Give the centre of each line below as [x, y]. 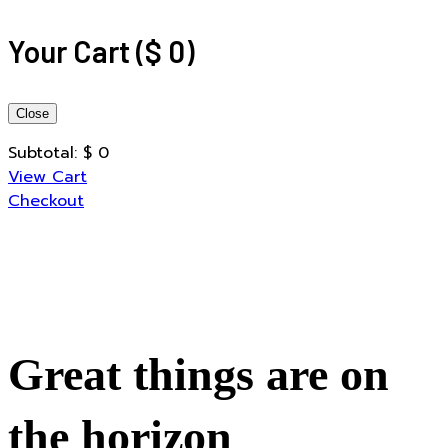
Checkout [46, 201]
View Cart [47, 177]
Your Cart [72, 51]
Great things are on [198, 374]
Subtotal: [42, 153]
